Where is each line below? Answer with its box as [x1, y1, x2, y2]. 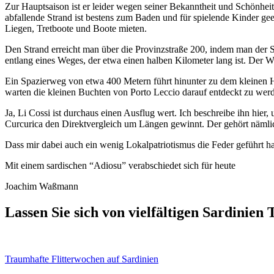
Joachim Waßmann [5, 180, 78, 191]
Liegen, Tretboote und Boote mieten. [5, 23, 147, 34]
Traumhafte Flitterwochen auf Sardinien [5, 253, 158, 264]
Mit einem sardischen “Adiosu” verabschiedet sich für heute [5, 160, 235, 171]
